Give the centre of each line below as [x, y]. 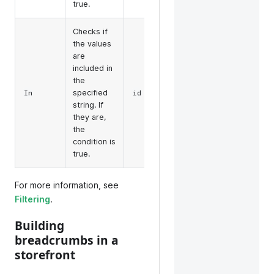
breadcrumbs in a [67, 240]
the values [92, 43]
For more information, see [67, 185]
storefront [45, 254]
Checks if [90, 31]
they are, [90, 117]
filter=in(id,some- [227, 87]
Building [39, 225]
